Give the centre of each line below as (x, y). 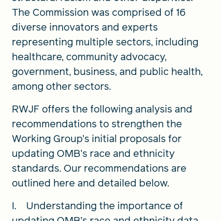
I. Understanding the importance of (97, 205)
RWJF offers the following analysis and (102, 109)
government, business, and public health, (107, 71)
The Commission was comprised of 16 (99, 12)
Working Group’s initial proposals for (97, 138)
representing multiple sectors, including (105, 42)
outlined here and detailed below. (92, 183)
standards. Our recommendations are (99, 168)
